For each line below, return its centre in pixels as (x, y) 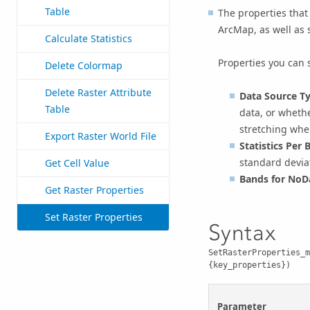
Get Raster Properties (94, 190)
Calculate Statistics (89, 39)
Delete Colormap (84, 66)
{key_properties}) (249, 265)
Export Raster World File (101, 136)
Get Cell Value (77, 163)
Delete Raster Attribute (98, 93)
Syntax (242, 233)
